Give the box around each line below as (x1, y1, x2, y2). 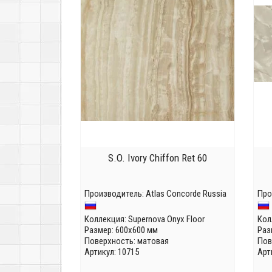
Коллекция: (84, 214, 128, 225)
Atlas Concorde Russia (146, 188, 226, 200)
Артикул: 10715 (84, 246, 139, 258)
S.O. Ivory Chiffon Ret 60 (108, 152, 207, 165)
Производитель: (84, 188, 146, 200)
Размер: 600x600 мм (84, 225, 158, 236)
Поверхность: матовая (84, 236, 169, 247)
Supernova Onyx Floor (128, 214, 205, 225)
